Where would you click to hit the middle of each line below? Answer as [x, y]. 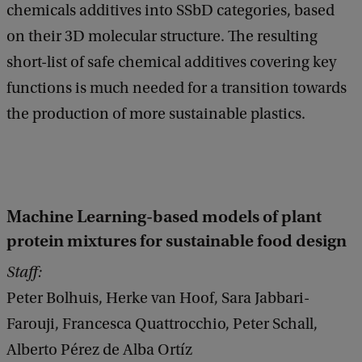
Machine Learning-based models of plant [164, 216]
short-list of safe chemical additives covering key [171, 62]
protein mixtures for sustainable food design [177, 240]
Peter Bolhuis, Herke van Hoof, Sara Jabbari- [158, 298]
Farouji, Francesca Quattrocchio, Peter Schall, [162, 324]
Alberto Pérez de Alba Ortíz [99, 349]
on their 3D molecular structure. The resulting [162, 36]
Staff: [24, 272]
